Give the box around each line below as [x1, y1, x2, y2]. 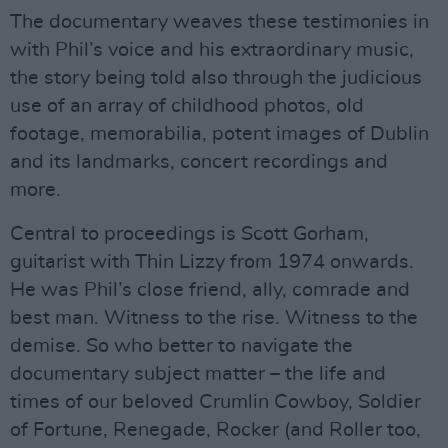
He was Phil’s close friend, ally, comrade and [10, 280, 410, 300]
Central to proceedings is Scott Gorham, [10, 224, 369, 244]
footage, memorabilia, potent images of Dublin [10, 124, 429, 144]
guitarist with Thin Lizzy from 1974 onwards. [10, 252, 414, 272]
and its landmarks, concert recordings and [10, 152, 388, 172]
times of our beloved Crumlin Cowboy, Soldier [10, 392, 421, 412]
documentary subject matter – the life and [10, 364, 386, 384]
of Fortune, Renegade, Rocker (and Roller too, [10, 420, 421, 440]
